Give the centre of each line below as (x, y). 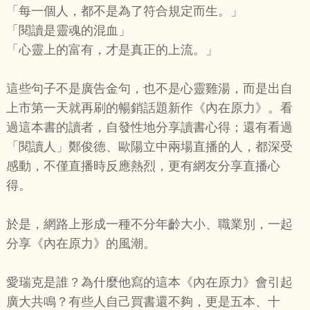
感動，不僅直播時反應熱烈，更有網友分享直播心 (143, 166)
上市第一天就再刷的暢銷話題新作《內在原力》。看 (149, 108)
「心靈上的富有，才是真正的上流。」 (112, 50)
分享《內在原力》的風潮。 (81, 244)
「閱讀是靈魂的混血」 (68, 31)
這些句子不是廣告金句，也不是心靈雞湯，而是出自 (149, 89)
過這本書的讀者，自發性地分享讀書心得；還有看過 (149, 128)
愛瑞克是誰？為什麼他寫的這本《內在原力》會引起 (149, 283)
